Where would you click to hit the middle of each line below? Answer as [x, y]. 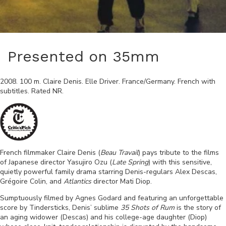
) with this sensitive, [180, 162]
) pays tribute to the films [179, 153]
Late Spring [130, 162]
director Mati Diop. [122, 182]
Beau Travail [119, 153]
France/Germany [148, 82]
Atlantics [77, 182]
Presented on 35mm [83, 56]
